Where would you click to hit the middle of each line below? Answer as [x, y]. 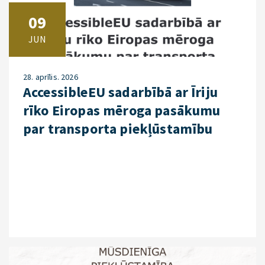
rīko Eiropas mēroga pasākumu [122, 110]
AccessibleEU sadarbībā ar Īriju [120, 92]
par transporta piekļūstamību [118, 129]
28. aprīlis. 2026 [51, 77]
